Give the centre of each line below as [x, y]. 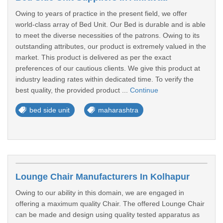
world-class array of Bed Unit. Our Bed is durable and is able [111, 24]
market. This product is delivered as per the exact [93, 57]
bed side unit [50, 110]
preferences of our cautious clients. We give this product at [108, 68]
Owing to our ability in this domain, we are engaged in [100, 193]
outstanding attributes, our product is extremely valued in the [111, 46]
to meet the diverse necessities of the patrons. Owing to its [108, 35]
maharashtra [118, 110]
